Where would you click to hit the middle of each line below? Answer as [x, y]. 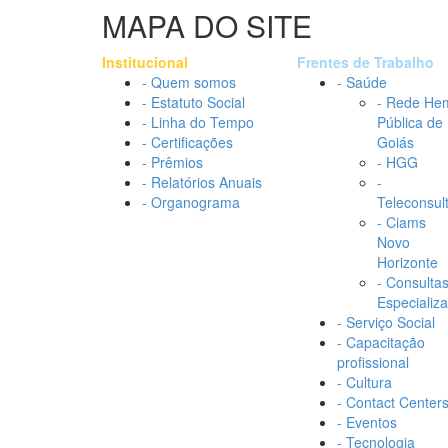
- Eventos [367, 422]
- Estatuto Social [193, 102]
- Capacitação [381, 342]
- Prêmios [172, 162]
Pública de [410, 122]
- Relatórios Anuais [202, 182]
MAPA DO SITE [207, 25]
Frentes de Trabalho [365, 62]
